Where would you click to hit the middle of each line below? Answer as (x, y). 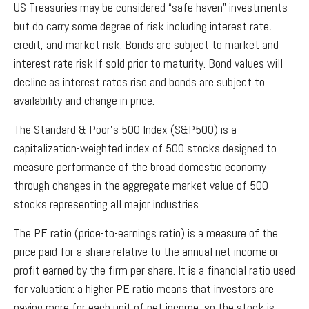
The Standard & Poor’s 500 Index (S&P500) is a (125, 129)
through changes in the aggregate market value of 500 (141, 185)
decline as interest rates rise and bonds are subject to (139, 81)
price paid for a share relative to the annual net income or (146, 251)
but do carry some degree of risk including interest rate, (143, 26)
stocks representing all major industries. (107, 203)
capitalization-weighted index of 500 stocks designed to (145, 148)
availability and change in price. (84, 100)
